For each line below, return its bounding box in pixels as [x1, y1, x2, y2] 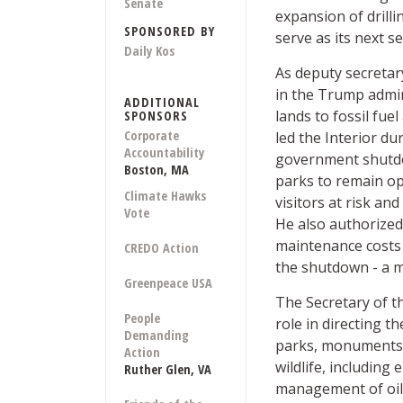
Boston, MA [124, 161, 189, 179]
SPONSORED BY [124, 22, 215, 40]
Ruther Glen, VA [124, 361, 211, 379]
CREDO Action [124, 239, 199, 257]
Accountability [124, 144, 204, 162]
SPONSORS [124, 107, 188, 125]
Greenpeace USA [124, 274, 212, 292]
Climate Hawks [124, 187, 206, 205]
